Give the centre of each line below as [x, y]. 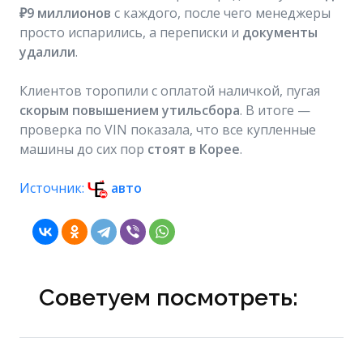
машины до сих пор [83, 149]
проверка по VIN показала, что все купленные [168, 130]
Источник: [53, 188]
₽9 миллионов [65, 13]
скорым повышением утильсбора [130, 110]
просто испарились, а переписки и [131, 32]
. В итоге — [275, 110]
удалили [47, 52]
